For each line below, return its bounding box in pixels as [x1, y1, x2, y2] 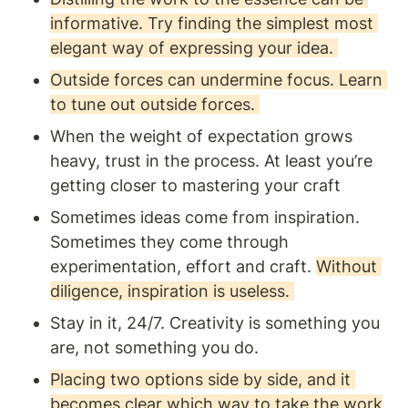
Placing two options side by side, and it [50, 369, 351, 389]
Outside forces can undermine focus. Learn [50, 69, 382, 89]
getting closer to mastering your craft [50, 175, 345, 195]
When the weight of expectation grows [50, 126, 352, 146]
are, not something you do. [50, 337, 263, 357]
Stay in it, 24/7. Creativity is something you [50, 312, 380, 332]
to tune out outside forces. [50, 94, 260, 114]
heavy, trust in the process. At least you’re [50, 150, 372, 170]
